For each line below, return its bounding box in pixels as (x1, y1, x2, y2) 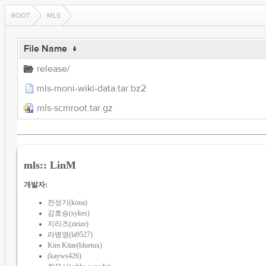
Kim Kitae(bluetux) (47, 240, 102, 249)
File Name (23, 43, 67, 55)
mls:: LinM (23, 159, 76, 171)
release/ (36, 63, 70, 75)
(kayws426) (47, 251, 81, 260)
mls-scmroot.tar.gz (36, 102, 113, 114)
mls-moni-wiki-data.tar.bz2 (36, 83, 146, 94)
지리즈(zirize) (47, 219, 88, 228)
